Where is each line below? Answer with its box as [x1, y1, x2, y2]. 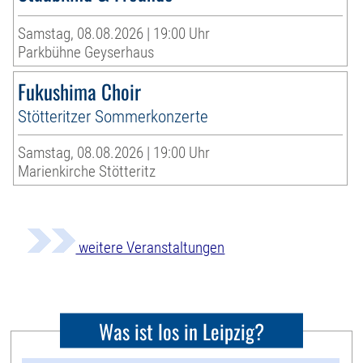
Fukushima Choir [18, 76, 142, 107]
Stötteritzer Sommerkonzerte [18, 106, 209, 127]
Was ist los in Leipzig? [99, 315, 264, 346]
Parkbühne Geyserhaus [18, 43, 155, 62]
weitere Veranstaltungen [75, 238, 225, 258]
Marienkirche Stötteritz [18, 162, 156, 181]
